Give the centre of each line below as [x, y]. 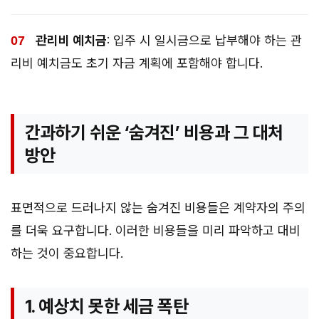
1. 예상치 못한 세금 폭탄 [107, 307]
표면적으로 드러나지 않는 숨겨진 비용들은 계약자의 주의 [158, 208]
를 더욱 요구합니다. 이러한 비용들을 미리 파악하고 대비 [156, 231]
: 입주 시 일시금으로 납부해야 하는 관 [204, 41]
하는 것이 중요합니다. [67, 253]
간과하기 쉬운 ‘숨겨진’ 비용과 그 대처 [154, 133]
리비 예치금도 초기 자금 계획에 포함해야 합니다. [137, 63]
